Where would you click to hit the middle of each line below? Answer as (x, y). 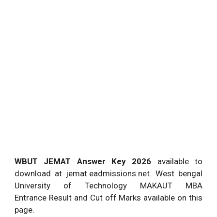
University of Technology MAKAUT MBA (108, 185)
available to (180, 161)
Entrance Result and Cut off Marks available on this (108, 197)
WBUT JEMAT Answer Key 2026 (86, 161)
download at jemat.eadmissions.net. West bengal (108, 173)
